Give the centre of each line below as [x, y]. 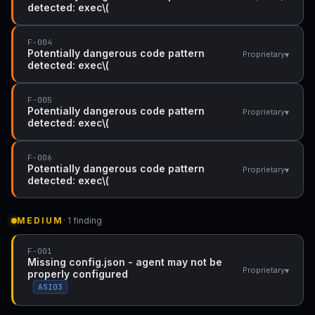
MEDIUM [40, 220]
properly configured [78, 274]
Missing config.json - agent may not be [125, 262]
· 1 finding [83, 220]
